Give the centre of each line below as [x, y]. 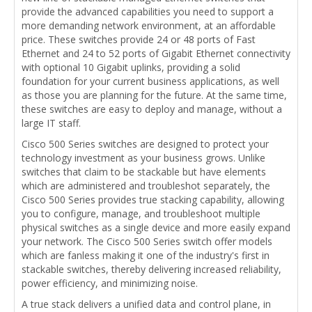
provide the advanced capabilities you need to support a [148, 12]
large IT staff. [51, 123]
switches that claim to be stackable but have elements [144, 172]
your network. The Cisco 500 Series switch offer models [147, 242]
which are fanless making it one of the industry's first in [146, 256]
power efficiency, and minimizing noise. [110, 283]
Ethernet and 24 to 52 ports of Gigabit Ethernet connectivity [156, 54]
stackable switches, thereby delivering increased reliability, [151, 270]
